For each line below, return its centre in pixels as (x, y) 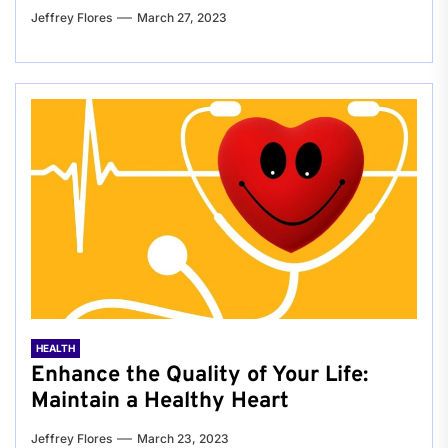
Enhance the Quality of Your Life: (199, 375)
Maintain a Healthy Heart (160, 401)
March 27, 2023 (182, 17)
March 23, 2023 (183, 438)
